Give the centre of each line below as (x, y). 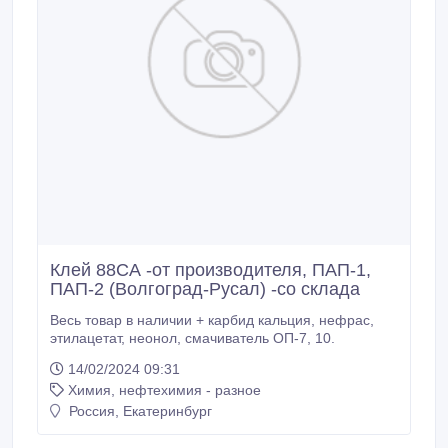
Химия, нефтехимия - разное (164, 390)
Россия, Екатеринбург (138, 411)
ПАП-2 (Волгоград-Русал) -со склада (205, 289)
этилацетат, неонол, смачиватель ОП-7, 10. (325, 338)
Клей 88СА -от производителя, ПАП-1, (210, 270)
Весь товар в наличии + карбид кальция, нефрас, (184, 320)
